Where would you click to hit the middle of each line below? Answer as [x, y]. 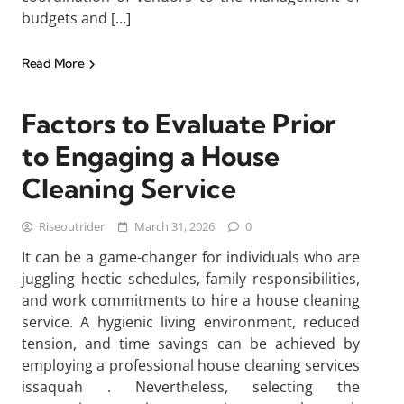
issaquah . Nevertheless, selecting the [191, 387]
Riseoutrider [72, 226]
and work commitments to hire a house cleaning [191, 300]
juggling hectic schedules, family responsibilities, [191, 279]
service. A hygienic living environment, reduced [191, 322]
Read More [54, 63]
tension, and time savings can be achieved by [191, 344]
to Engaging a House [151, 156]
